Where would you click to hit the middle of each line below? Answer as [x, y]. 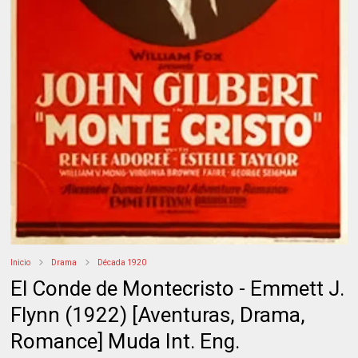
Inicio [21, 262]
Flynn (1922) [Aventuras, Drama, [158, 314]
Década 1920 [122, 262]
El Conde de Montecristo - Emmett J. [178, 288]
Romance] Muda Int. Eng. [125, 341]
